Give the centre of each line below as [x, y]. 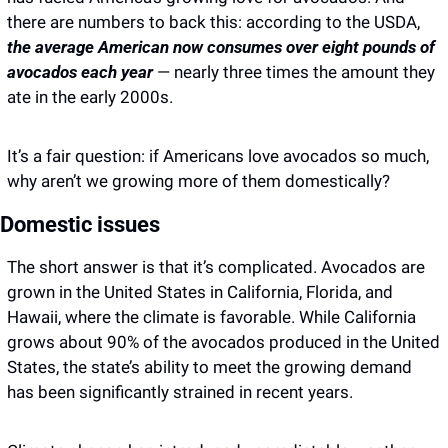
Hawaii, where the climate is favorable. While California [211, 317]
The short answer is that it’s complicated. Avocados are [216, 267]
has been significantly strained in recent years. [182, 392]
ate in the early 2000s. [90, 97]
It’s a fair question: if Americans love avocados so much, [218, 156]
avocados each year [82, 72]
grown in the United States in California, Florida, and [200, 292]
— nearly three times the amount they [296, 72]
